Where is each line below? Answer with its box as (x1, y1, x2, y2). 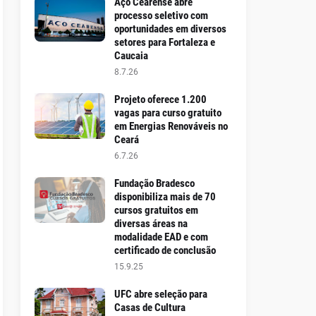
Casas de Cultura (114, 301, 186, 314)
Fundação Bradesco (114, 177, 195, 190)
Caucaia (114, 49, 148, 62)
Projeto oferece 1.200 (114, 93, 207, 106)
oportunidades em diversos (114, 23, 226, 35)
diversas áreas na (114, 217, 188, 230)
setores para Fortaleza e (114, 36, 215, 49)
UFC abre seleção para (114, 288, 207, 300)
